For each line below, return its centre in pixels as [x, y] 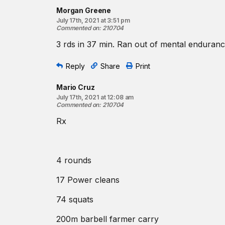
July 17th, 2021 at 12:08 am [95, 97]
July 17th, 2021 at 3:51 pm [93, 20]
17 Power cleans [88, 180]
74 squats [75, 199]
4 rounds [74, 160]
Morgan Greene [84, 10]
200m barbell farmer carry [107, 219]
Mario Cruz [76, 87]
